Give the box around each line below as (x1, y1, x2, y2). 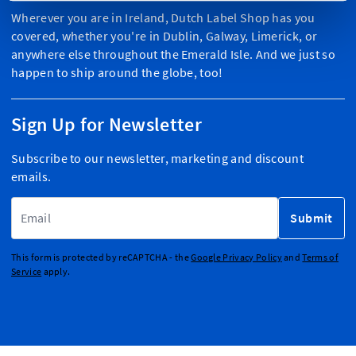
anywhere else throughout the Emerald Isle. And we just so (11, 47, 335, 62)
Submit (290, 211, 333, 226)
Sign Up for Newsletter (11, 113, 202, 136)
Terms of (302, 251, 339, 263)
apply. (41, 265, 71, 277)
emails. (11, 169, 52, 184)
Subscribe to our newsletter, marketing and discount (11, 151, 304, 166)
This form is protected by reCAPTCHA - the (11, 251, 192, 263)
